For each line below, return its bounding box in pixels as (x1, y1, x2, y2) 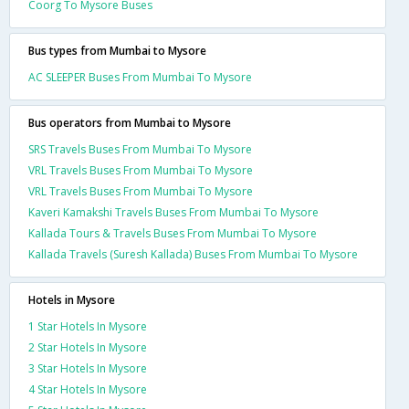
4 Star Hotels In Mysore (28, 381, 147, 397)
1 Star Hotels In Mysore (28, 318, 147, 334)
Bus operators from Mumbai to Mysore (28, 114, 231, 131)
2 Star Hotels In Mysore (28, 339, 147, 355)
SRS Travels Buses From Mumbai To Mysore (28, 141, 252, 157)
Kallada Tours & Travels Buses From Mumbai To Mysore (28, 225, 317, 241)
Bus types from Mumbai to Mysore (28, 42, 206, 58)
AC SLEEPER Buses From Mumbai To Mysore (28, 68, 252, 85)
